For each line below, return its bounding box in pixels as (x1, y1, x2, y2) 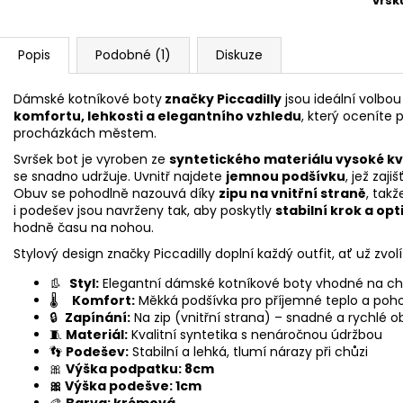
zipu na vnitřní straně (219, 184, 366, 202)
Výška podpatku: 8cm (66, 359, 214, 378)
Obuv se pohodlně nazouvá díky (13, 184, 219, 202)
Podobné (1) (95, 45, 171, 64)
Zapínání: (65, 308, 130, 327)
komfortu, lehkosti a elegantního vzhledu (13, 106, 301, 125)
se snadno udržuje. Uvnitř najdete (13, 166, 226, 185)
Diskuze (216, 45, 263, 64)
